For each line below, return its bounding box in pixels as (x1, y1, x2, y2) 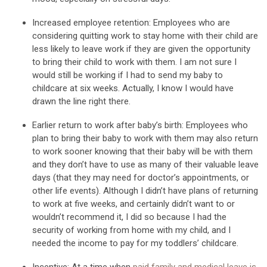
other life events (32, 185, 96, 196)
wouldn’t (32, 211, 64, 222)
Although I (101, 185, 145, 196)
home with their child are (160, 30, 258, 41)
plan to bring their (32, 132, 103, 144)
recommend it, (64, 211, 126, 222)
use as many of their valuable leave (121, 159, 259, 170)
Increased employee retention (32, 17, 149, 28)
